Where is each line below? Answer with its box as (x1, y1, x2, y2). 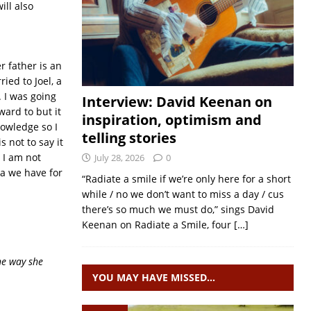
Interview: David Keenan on (81, 92, 272, 111)
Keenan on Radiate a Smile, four (81, 218, 234, 231)
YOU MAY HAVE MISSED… (92, 271, 215, 284)
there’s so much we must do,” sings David (81, 203, 274, 216)
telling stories (81, 128, 176, 147)
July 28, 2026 (94, 151, 144, 164)
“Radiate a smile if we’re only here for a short (81, 172, 291, 185)
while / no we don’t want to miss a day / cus (81, 187, 284, 201)
